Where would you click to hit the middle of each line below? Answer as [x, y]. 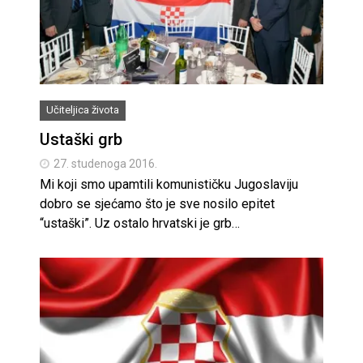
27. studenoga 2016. [105, 163]
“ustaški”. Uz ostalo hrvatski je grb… [140, 223]
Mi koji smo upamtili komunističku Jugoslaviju [169, 184]
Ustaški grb [81, 139]
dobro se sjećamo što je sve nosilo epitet [157, 203]
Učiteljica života [83, 109]
